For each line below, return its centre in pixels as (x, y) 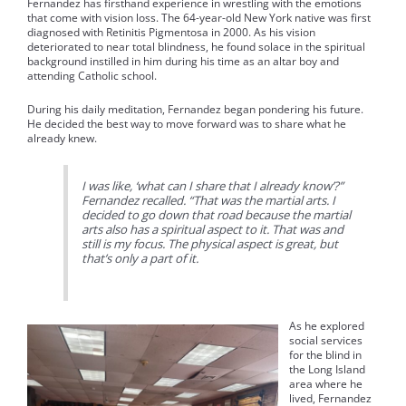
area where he (326, 384)
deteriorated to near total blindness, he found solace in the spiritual (196, 46)
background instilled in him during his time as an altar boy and (183, 61)
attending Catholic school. (92, 75)
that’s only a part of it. (140, 259)
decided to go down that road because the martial (217, 215)
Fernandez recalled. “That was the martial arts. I (209, 201)
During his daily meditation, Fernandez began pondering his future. (195, 109)
